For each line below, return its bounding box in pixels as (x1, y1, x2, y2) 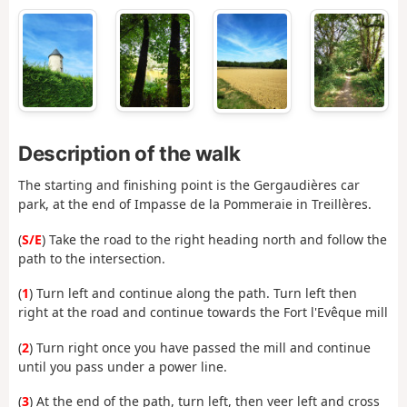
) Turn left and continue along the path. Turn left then (29, 284, 357, 303)
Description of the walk (18, 140, 241, 165)
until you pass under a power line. (18, 357, 227, 375)
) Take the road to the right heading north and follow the (42, 230, 387, 248)
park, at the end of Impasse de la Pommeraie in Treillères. (18, 195, 372, 213)
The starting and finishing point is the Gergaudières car (18, 176, 360, 194)
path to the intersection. (18, 249, 165, 267)
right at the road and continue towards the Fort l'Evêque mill (18, 303, 388, 322)
